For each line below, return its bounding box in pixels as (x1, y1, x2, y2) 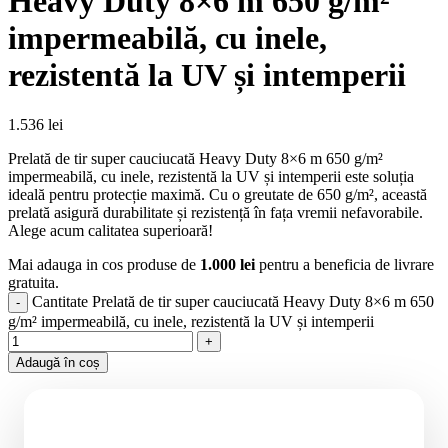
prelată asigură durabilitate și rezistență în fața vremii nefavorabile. (8, 203, 423, 221)
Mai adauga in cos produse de (8, 255, 196, 273)
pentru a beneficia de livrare (255, 255, 434, 273)
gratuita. (8, 273, 59, 291)
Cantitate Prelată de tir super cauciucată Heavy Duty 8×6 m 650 (32, 292, 434, 310)
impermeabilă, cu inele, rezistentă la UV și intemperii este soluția (8, 167, 414, 185)
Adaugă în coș (16, 354, 100, 370)
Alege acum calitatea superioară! (8, 221, 213, 239)
